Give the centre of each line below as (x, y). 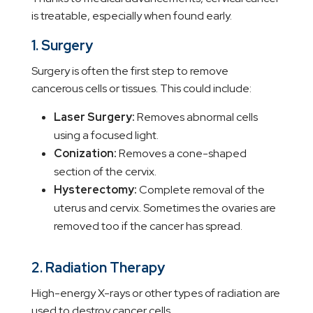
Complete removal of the (201, 190)
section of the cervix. (105, 172)
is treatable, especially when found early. (131, 16)
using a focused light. (106, 136)
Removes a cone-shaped (181, 154)
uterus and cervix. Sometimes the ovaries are (165, 208)
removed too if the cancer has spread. (148, 226)
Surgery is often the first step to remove (130, 71)
